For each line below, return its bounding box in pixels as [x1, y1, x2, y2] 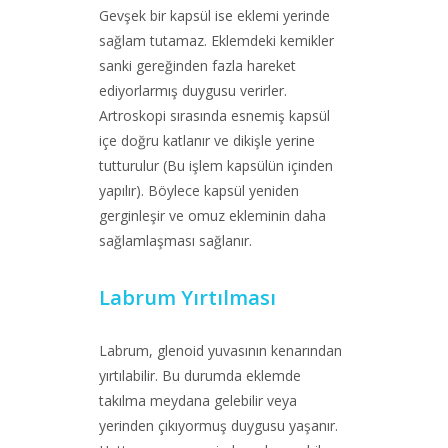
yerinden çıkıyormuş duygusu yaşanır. [99, 416, 338, 435]
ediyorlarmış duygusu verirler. [99, 81, 287, 100]
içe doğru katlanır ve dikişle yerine [99, 131, 315, 150]
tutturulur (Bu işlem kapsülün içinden [99, 156, 333, 175]
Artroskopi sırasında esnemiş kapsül [99, 106, 330, 125]
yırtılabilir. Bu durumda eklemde [99, 366, 301, 385]
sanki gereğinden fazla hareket [99, 56, 296, 75]
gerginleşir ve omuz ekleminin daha [99, 206, 326, 225]
